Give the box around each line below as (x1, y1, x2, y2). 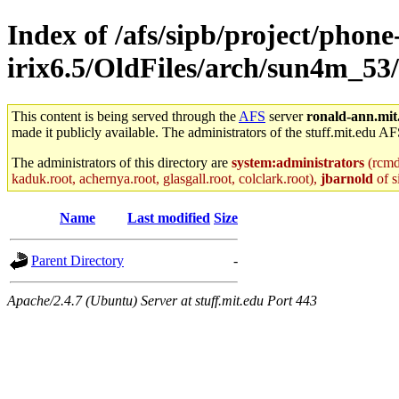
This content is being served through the (12, 108, 239, 124)
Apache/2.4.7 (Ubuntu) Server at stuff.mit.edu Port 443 (7, 292, 317, 308)
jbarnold (321, 170, 373, 186)
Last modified (127, 209, 210, 225)
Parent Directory (31, 252, 124, 268)
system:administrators (232, 154, 364, 170)
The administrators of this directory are (12, 154, 232, 170)
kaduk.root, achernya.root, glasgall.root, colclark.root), (12, 170, 321, 186)
